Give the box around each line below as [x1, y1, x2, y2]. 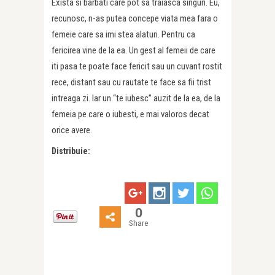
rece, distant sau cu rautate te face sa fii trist [52, 77, 211, 88]
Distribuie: [52, 146, 90, 157]
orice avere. [52, 125, 92, 136]
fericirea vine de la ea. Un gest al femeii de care [52, 45, 215, 56]
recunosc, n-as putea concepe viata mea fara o [52, 13, 218, 25]
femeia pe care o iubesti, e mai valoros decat [52, 109, 209, 120]
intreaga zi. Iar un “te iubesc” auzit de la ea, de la [52, 93, 220, 104]
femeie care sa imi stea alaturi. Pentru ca [52, 29, 195, 41]
